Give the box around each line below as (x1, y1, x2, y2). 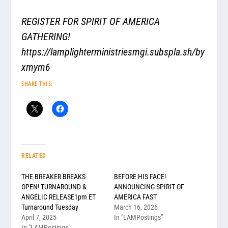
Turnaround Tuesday (21, 203, 79, 211)
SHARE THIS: (21, 79, 53, 88)
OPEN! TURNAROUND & (21, 182, 87, 191)
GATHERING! (21, 30, 71, 43)
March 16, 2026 (114, 203, 158, 211)
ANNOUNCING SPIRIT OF (114, 182, 184, 191)
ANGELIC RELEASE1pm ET (21, 192, 96, 201)
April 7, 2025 (21, 213, 57, 221)
